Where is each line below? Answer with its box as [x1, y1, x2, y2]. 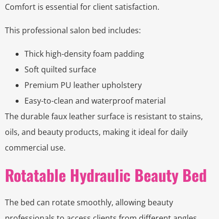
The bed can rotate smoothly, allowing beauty [5, 197, 173, 208]
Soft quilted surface [24, 64, 96, 75]
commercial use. [5, 142, 66, 153]
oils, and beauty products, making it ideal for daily [5, 127, 188, 138]
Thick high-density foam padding [24, 48, 144, 60]
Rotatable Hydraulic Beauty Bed [5, 163, 207, 187]
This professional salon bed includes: [5, 25, 141, 36]
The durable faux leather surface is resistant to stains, [5, 111, 203, 122]
